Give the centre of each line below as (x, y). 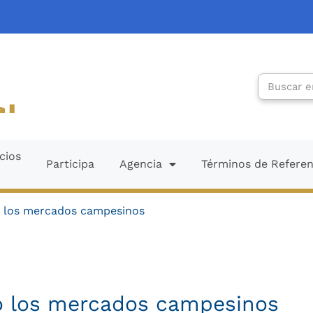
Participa (70, 164)
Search (277, 80)
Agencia (141, 164)
